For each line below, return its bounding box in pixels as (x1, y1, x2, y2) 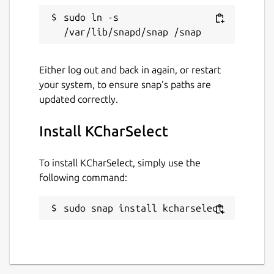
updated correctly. (39, 93, 118, 105)
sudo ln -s (64, 11, 119, 23)
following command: (39, 171, 127, 183)
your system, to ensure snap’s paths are (39, 78, 211, 90)
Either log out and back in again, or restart (39, 64, 221, 75)
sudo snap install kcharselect (64, 202, 223, 213)
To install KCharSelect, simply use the (39, 157, 201, 168)
